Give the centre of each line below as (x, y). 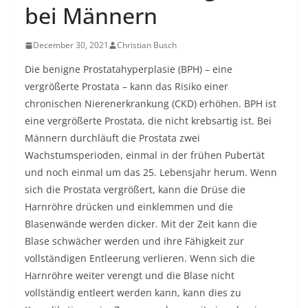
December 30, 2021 (71, 45)
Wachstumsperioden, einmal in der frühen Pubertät (145, 155)
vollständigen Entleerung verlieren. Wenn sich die (140, 258)
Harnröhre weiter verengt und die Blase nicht (130, 275)
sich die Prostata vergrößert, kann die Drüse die (135, 189)
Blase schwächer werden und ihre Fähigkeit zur (134, 241)
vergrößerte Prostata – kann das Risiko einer (126, 86)
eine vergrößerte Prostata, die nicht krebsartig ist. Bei (148, 121)
